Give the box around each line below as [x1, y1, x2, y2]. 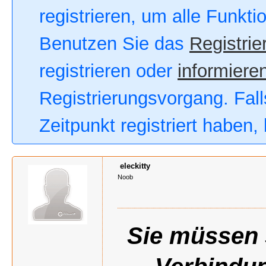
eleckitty [120, 161, 150, 170]
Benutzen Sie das [39, 33, 189, 54]
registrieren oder [39, 61, 178, 81]
